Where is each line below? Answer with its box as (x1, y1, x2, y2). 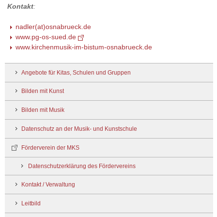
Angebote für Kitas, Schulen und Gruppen (21, 69, 131, 76)
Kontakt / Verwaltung (21, 181, 75, 188)
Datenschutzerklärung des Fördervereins (28, 162, 136, 170)
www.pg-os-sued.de (15, 33, 76, 41)
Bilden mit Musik (21, 107, 64, 114)
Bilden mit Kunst (21, 88, 64, 95)
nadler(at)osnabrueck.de (15, 23, 91, 31)
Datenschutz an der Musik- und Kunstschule (21, 125, 137, 133)
